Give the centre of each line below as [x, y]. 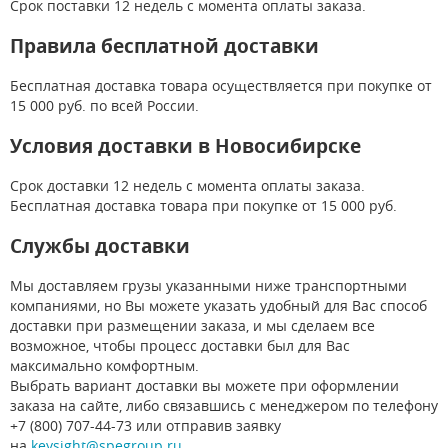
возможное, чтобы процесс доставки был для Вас [180, 345]
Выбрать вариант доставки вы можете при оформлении [204, 385]
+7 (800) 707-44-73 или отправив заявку [145, 425]
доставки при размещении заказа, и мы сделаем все [192, 325]
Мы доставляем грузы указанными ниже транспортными [208, 285]
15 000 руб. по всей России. [104, 105]
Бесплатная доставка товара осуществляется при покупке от [221, 85]
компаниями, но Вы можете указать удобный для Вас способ [218, 305]
